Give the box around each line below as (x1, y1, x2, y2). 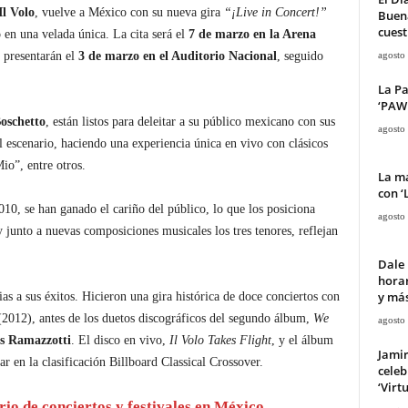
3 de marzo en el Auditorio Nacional (77, 49, 277, 63)
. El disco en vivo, (70, 333, 169, 347)
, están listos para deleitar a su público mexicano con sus (45, 115, 335, 128)
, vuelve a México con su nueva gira (34, 5, 224, 19)
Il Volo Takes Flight (168, 333, 271, 347)
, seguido (276, 49, 323, 63)
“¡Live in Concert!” (223, 5, 327, 19)
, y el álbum (270, 333, 333, 347)
